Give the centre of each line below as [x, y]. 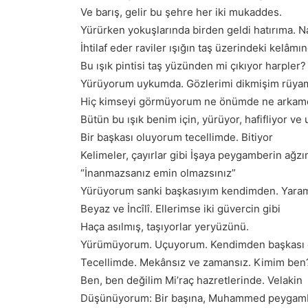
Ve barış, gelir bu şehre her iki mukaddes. [181, 12]
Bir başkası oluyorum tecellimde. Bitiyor [177, 137]
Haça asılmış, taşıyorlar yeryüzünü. [166, 227]
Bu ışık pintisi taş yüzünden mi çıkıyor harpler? [193, 66]
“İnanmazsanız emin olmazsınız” [158, 173]
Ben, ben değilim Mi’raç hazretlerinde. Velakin [191, 280]
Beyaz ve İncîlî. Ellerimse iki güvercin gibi [180, 209]
